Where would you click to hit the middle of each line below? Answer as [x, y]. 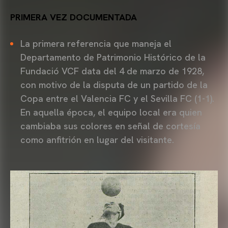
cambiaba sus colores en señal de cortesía [110, 126]
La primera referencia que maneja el [96, 43]
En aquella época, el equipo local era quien [111, 112]
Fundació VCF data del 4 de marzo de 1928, [112, 71]
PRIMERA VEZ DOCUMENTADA [74, 17]
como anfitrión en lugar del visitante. [97, 139]
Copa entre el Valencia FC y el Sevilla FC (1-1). [117, 98]
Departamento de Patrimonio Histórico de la [113, 57]
